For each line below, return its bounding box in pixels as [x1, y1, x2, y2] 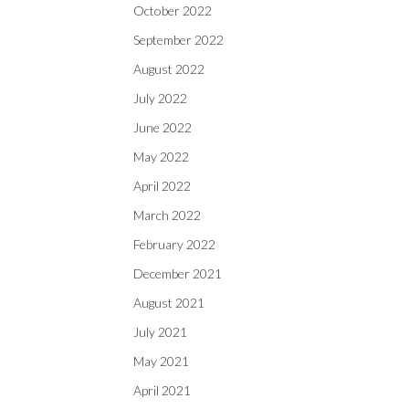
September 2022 [133, 32, 224, 47]
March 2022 [133, 207, 201, 223]
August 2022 [133, 61, 204, 77]
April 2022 [133, 178, 191, 194]
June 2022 [133, 120, 192, 135]
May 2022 [133, 149, 189, 164]
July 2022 [133, 90, 187, 106]
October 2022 [133, 3, 212, 18]
